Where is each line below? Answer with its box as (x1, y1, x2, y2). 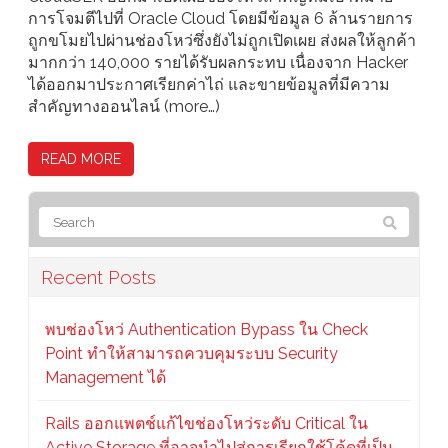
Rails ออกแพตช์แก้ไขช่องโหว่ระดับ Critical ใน (45, 414, 368, 434)
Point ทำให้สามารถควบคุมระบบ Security (45, 344, 338, 364)
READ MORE (41, 151, 121, 168)
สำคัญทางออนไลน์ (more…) (28, 97, 220, 117)
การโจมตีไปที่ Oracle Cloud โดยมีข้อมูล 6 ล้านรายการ (28, 9, 413, 29)
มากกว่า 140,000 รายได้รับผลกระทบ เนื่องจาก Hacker (28, 53, 408, 73)
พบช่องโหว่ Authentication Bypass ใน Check (45, 320, 368, 340)
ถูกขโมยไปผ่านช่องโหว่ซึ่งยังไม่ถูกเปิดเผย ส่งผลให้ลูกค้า (28, 31, 416, 51)
